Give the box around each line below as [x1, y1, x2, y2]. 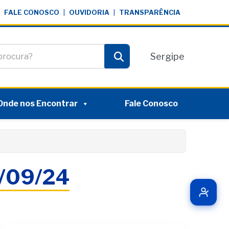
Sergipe [150, 51, 185, 62]
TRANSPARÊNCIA [119, 9, 180, 16]
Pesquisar [117, 60, 161, 73]
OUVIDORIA [69, 9, 109, 16]
